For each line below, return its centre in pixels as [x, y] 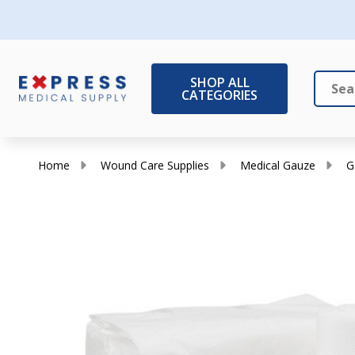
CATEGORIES [219, 95]
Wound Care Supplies [155, 165]
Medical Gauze [278, 165]
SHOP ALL [219, 82]
